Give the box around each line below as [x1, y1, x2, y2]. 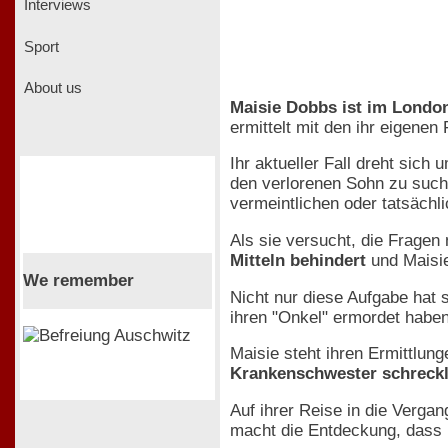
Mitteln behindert [230, 250, 366, 270]
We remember [22, 270, 134, 290]
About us [20, 80, 82, 97]
